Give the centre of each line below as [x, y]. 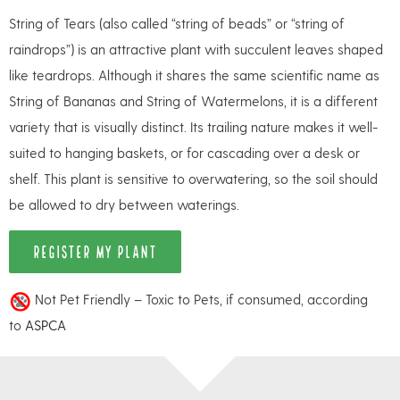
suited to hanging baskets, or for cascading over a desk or [184, 152]
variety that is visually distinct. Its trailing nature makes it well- [194, 126]
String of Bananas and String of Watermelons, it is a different [193, 100]
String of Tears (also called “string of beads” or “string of [177, 23]
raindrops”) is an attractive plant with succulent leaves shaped [196, 49]
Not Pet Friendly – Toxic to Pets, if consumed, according [200, 300]
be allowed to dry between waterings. [124, 204]
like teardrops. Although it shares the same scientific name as [194, 75]
